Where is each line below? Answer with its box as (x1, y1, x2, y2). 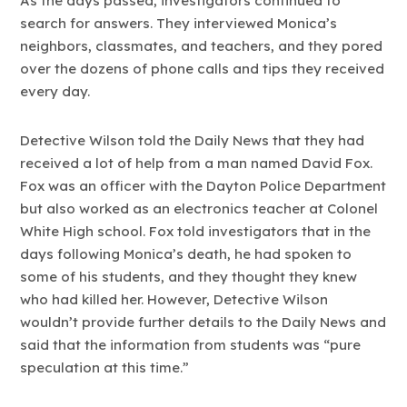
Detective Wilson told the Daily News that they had (20, 132, 365, 150)
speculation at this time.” (20, 359, 190, 377)
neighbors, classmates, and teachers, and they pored (20, 36, 383, 55)
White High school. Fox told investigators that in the (20, 223, 372, 241)
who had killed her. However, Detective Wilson (20, 291, 329, 309)
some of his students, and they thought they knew (20, 268, 358, 286)
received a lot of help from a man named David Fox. (20, 154, 373, 173)
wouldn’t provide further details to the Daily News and (20, 313, 387, 332)
